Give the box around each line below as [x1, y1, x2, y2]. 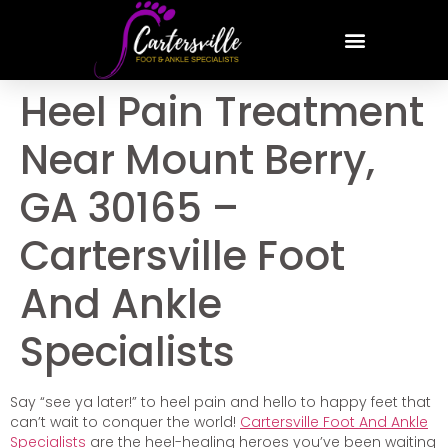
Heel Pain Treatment [20, 84, 424, 140]
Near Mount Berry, [20, 132, 375, 188]
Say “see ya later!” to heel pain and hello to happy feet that [10, 392, 431, 412]
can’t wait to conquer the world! [10, 412, 240, 432]
